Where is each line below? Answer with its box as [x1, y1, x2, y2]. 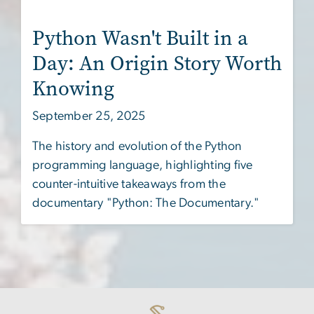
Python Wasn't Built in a [32, 24, 248, 52]
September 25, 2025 [32, 109, 146, 123]
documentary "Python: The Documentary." [32, 196, 260, 210]
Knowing [32, 74, 114, 102]
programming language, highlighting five [32, 158, 253, 172]
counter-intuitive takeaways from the [32, 177, 226, 191]
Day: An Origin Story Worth [32, 49, 282, 77]
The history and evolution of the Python [32, 139, 242, 153]
